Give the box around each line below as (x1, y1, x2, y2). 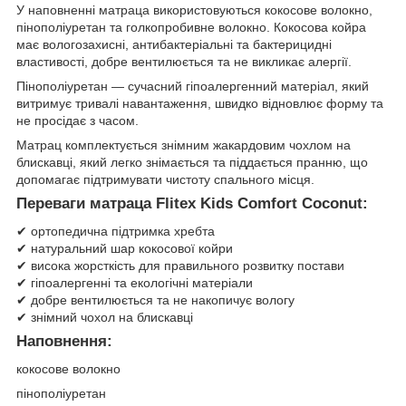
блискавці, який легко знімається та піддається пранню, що (16, 155, 368, 170)
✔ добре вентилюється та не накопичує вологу (16, 293, 295, 308)
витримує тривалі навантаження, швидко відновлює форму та (16, 96, 383, 111)
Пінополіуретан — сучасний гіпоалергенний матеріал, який (16, 79, 369, 94)
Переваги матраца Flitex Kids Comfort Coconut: (16, 195, 368, 213)
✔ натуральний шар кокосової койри (16, 241, 233, 256)
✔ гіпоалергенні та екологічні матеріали (16, 275, 253, 291)
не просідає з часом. (16, 113, 139, 129)
